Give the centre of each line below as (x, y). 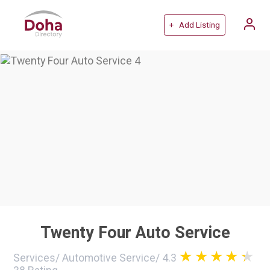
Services (35, 257)
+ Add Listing (194, 25)
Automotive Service (109, 257)
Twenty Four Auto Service (135, 232)
